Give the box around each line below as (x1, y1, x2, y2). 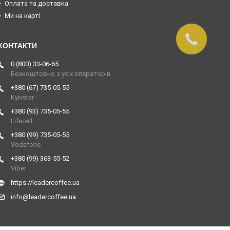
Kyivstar (11, 93, 34, 102)
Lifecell (11, 117, 32, 125)
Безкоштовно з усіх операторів (11, 70, 111, 78)
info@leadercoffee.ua (11, 193, 76, 201)
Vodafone (11, 141, 41, 149)
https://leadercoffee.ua (11, 179, 80, 187)
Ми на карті (5, 12, 40, 20)
